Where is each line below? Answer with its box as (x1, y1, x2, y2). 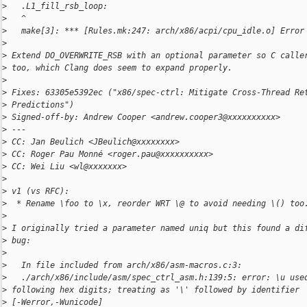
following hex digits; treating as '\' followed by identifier (7, 285, 304, 295)
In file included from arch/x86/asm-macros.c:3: (7, 260, 242, 271)
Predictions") (7, 100, 74, 110)
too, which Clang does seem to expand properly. (7, 63, 232, 73)
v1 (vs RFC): (7, 186, 69, 197)
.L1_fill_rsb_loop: (7, 1, 108, 12)
